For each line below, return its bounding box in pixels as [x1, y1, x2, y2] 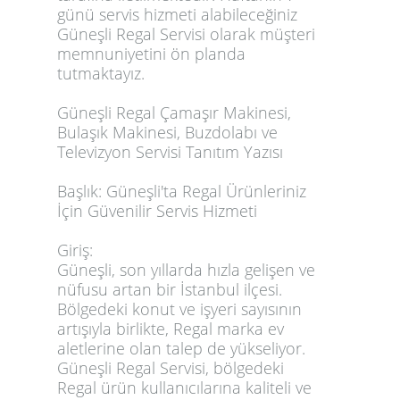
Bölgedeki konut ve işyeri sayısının [57, 298, 302, 321]
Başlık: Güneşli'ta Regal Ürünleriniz [57, 180, 306, 203]
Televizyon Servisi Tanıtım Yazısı [57, 141, 283, 163]
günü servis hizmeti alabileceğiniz [57, 4, 297, 26]
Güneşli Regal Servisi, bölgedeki [57, 357, 284, 379]
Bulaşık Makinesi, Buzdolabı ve [57, 121, 278, 144]
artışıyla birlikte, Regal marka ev [57, 318, 284, 340]
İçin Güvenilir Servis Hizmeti [57, 200, 257, 222]
